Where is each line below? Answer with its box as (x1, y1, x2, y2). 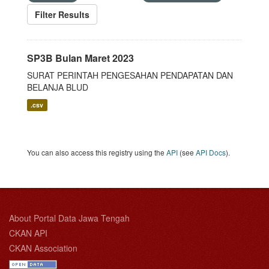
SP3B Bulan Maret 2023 (27, 51, 134, 65)
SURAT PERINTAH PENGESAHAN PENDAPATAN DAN (27, 69, 233, 81)
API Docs (196, 147, 226, 157)
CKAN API (9, 227, 47, 239)
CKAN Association (9, 242, 77, 254)
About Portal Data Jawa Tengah (9, 212, 130, 224)
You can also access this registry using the (27, 147, 166, 157)
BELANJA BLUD (27, 81, 88, 93)
